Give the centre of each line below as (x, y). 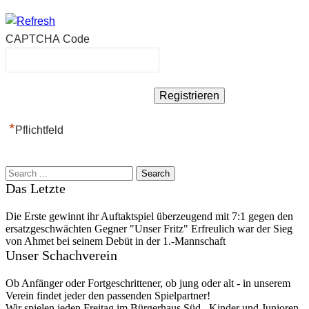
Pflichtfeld (39, 130)
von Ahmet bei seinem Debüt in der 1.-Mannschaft (116, 241)
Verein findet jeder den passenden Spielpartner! (108, 295)
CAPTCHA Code (48, 39)
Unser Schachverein (61, 255)
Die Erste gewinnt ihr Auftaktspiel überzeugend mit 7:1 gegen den (149, 216)
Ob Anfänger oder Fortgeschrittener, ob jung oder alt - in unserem (148, 283)
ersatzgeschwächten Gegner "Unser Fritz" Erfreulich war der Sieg (149, 228)
